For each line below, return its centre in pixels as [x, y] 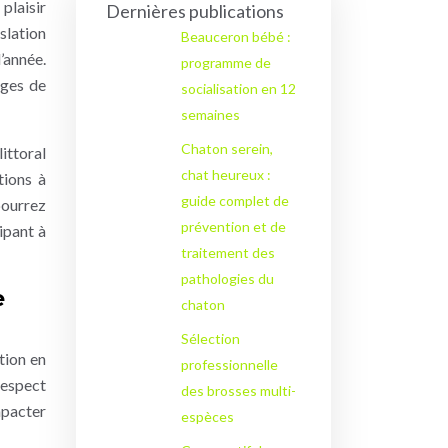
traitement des [227, 252]
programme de [225, 62]
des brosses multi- [238, 390]
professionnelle [229, 364]
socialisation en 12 [238, 88]
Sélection [210, 338]
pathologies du [227, 278]
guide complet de [234, 200]
